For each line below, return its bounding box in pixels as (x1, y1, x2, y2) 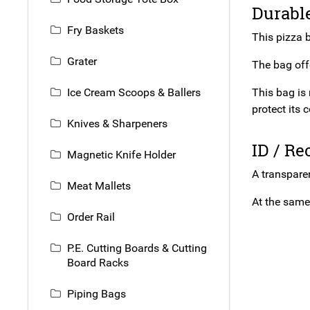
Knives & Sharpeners (67, 116, 167, 130)
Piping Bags (67, 286, 126, 300)
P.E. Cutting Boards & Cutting (67, 241, 207, 255)
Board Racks (67, 255, 129, 269)
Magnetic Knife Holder (67, 147, 176, 161)
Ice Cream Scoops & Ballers (67, 85, 201, 99)
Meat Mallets (67, 179, 131, 192)
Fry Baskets (67, 23, 124, 37)
